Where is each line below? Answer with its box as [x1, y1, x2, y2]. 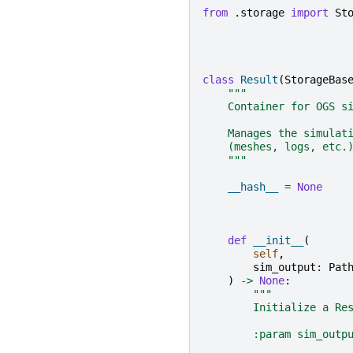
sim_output [253, 261, 316, 274]
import [291, 6, 329, 20]
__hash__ [228, 180, 278, 194]
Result [240, 73, 278, 87]
